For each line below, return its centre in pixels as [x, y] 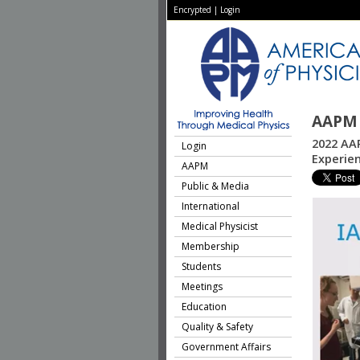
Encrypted [192, 10]
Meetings [202, 286]
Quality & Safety [217, 327]
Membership [211, 246]
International [211, 206]
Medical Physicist [220, 226]
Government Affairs [226, 347]
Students [201, 266]
